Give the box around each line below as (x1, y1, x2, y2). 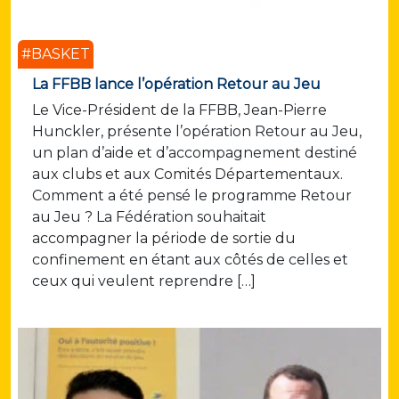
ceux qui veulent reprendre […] (32, 273, 256, 290)
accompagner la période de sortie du (32, 230, 296, 248)
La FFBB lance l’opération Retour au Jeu (32, 76, 321, 94)
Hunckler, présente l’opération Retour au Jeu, (32, 123, 362, 141)
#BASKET (21, 45, 90, 63)
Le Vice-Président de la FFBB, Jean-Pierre (32, 102, 327, 119)
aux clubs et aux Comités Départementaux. (32, 166, 343, 183)
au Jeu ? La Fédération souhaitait (32, 208, 266, 226)
